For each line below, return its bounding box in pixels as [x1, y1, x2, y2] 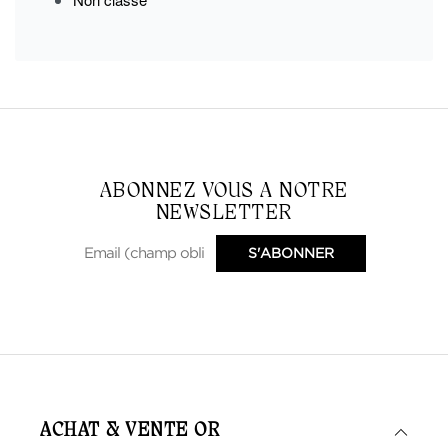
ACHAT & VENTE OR [40, 419, 220, 442]
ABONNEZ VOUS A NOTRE [99, 178, 349, 204]
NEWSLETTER [155, 200, 293, 226]
